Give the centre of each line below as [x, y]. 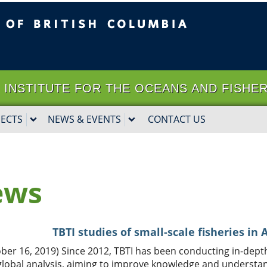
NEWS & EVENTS [84, 119]
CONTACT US [177, 119]
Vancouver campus [112, 51]
